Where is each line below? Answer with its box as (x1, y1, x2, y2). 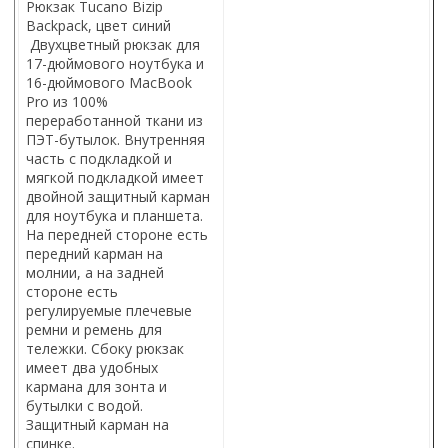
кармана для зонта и (26, 376, 167, 396)
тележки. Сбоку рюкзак (26, 338, 184, 358)
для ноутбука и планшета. (26, 205, 203, 225)
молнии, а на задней (26, 262, 164, 282)
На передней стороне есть (26, 224, 208, 244)
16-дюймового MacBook (26, 72, 192, 92)
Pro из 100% (26, 91, 108, 111)
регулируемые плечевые (26, 300, 192, 320)
